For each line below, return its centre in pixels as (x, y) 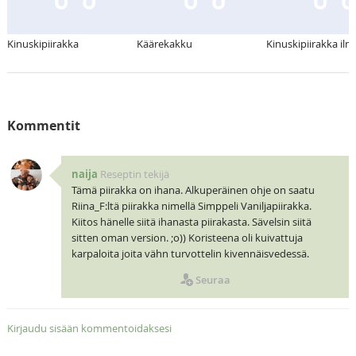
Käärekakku (164, 44)
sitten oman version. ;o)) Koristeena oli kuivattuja (187, 238)
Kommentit (43, 126)
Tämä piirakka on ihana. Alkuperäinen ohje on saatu (193, 190)
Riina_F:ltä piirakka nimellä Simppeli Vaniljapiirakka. (191, 206)
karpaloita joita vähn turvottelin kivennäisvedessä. (190, 254)
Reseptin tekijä (134, 174)
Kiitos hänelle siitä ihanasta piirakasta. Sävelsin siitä (191, 222)
